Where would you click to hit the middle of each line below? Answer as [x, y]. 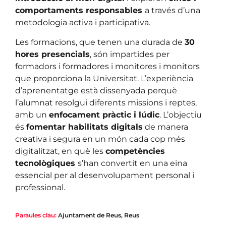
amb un [32, 115]
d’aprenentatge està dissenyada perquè [96, 90]
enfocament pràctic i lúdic [104, 115]
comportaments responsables [80, 11]
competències [135, 151]
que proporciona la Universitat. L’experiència [104, 78]
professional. [40, 187]
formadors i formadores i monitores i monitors [107, 66]
